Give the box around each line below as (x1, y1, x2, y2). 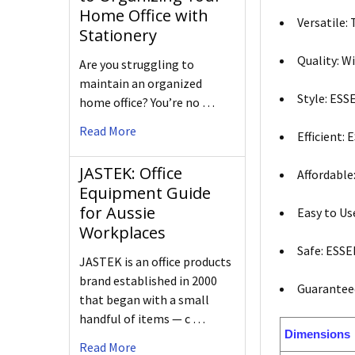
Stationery (79, 25, 157, 47)
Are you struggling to (79, 56, 194, 73)
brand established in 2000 (79, 273, 217, 289)
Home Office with (79, 5, 208, 27)
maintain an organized (79, 75, 202, 92)
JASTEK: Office (79, 162, 182, 185)
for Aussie (79, 202, 155, 224)
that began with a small (79, 292, 209, 308)
